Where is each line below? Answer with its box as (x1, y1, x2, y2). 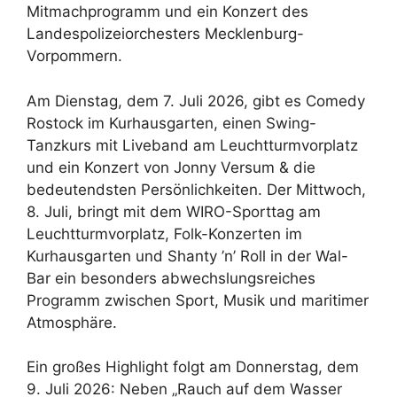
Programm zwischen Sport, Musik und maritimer (27, 291, 369, 309)
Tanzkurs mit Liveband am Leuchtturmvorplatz (27, 136, 358, 154)
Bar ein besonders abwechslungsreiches (27, 269, 315, 287)
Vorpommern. (27, 47, 122, 66)
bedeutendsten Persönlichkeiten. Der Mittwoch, (27, 180, 366, 198)
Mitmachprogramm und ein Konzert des (27, 3, 308, 21)
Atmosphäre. (27, 313, 117, 331)
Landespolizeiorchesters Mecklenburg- (27, 25, 304, 43)
